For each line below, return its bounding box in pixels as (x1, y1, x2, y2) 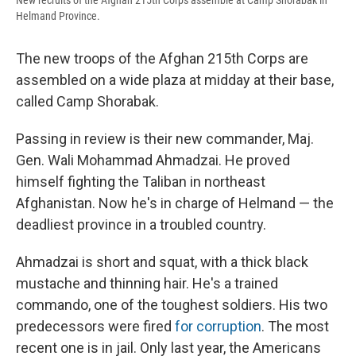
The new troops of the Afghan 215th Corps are (16, 50, 308, 68)
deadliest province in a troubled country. (16, 216, 266, 234)
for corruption (175, 318, 261, 335)
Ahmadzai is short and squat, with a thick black (16, 253, 308, 271)
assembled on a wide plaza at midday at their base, (16, 72, 334, 89)
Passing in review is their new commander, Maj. (16, 130, 314, 148)
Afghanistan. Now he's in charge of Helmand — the (16, 195, 334, 212)
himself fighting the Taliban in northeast (16, 173, 265, 191)
